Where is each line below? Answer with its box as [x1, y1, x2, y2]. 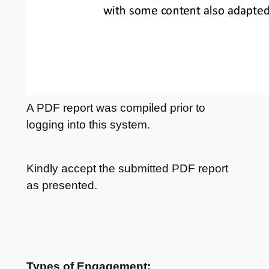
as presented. [26, 179, 97, 192]
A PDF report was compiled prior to [26, 101, 205, 115]
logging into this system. [26, 118, 150, 131]
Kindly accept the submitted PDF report [26, 162, 228, 175]
